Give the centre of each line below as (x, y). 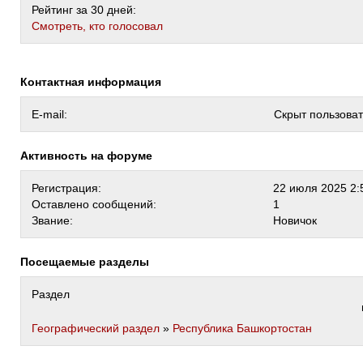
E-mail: (49, 114)
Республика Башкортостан (242, 328)
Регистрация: (66, 188)
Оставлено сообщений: (94, 204)
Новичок (295, 220)
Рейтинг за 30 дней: (84, 10)
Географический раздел (96, 328)
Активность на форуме (90, 156)
